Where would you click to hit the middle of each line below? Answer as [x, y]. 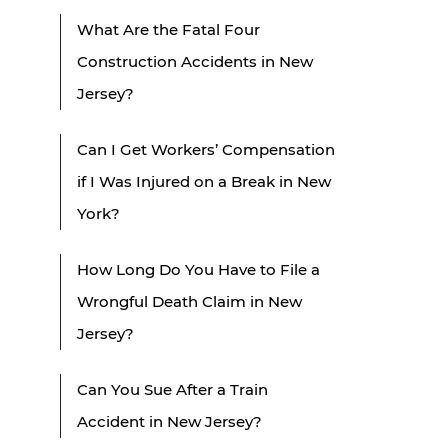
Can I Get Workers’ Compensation [206, 149]
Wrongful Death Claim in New [189, 301]
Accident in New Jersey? [169, 421]
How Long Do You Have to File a [198, 269]
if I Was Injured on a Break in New [204, 181]
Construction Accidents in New [195, 61]
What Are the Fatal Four [168, 29]
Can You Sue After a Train [172, 389]
